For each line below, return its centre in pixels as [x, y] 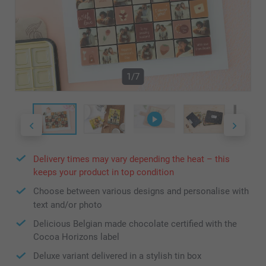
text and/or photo [68, 205]
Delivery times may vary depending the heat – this [132, 159]
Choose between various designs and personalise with [141, 191]
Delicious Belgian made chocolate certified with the [135, 224]
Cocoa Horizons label [76, 237]
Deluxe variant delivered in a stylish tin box [117, 256]
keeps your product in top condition [104, 172]
